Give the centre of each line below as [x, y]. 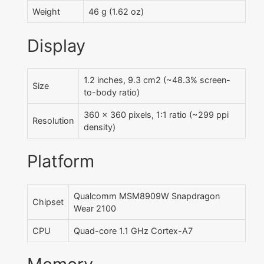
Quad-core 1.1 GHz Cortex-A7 [133, 230]
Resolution [53, 121]
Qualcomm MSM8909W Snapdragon [147, 196]
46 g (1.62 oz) [116, 12]
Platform [61, 161]
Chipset [48, 202]
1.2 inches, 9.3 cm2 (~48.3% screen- [157, 80]
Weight [46, 12]
